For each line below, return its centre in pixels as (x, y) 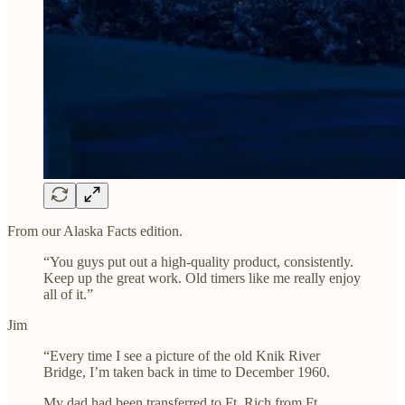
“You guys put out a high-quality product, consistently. (198, 261)
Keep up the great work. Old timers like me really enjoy (202, 278)
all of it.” (68, 294)
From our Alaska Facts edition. (95, 231)
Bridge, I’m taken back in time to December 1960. (187, 372)
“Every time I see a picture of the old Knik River (182, 355)
